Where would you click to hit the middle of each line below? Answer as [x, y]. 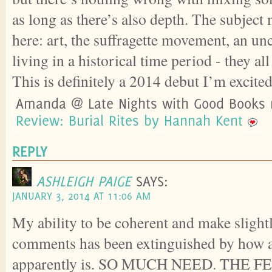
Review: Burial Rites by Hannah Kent [129, 120]
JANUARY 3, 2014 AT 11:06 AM [81, 195]
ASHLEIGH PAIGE [84, 181]
